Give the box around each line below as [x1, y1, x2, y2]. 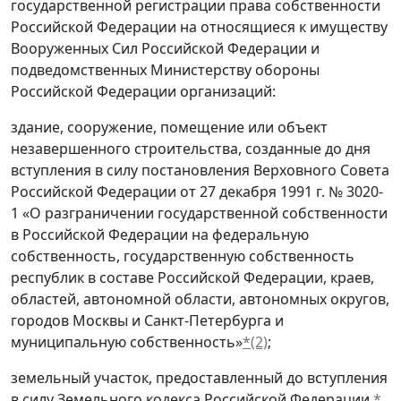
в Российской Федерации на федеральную [11, 225, 309, 245]
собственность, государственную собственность [11, 246, 354, 267]
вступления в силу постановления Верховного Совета [11, 160, 389, 181]
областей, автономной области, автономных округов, [11, 289, 389, 310]
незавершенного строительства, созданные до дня [11, 139, 371, 159]
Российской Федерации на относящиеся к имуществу [11, 17, 388, 38]
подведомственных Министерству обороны [11, 60, 320, 81]
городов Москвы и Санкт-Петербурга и [11, 311, 284, 331]
